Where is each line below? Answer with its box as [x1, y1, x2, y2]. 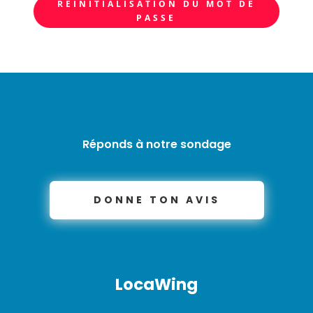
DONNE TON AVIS [93, 192, 220, 207]
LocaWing [115, 272, 198, 296]
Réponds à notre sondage [82, 136, 231, 152]
